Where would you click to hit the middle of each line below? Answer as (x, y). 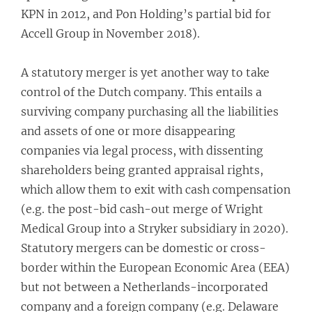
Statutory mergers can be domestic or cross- (143, 248)
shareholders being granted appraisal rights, (142, 170)
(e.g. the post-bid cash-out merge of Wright (142, 209)
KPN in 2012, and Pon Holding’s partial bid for (146, 14)
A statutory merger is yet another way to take (145, 72)
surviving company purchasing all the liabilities (150, 111)
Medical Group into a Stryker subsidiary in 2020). (155, 228)
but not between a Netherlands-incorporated (145, 287)
